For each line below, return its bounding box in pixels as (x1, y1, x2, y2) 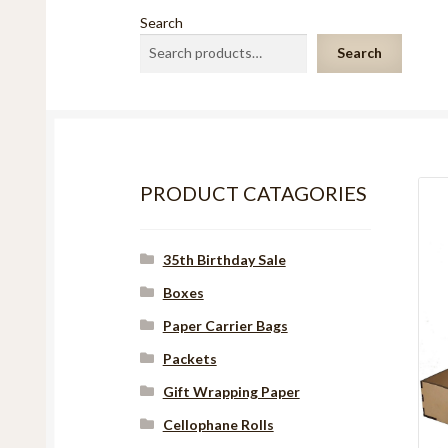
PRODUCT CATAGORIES (140, 181, 368, 206)
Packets (162, 350, 217, 367)
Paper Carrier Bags (162, 317, 288, 334)
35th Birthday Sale (162, 251, 286, 268)
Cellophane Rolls (162, 416, 274, 433)
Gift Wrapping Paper (162, 383, 300, 400)
